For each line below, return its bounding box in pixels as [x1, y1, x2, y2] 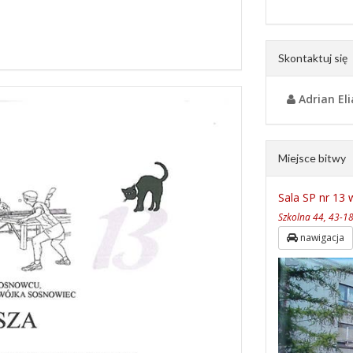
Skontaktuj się [277, 51, 347, 65]
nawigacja [297, 231, 344, 244]
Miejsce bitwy [277, 151, 346, 165]
